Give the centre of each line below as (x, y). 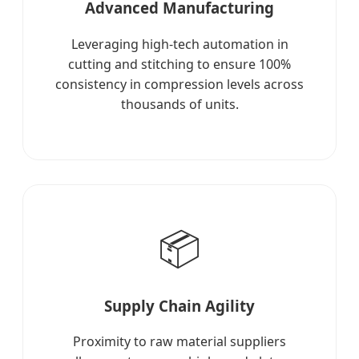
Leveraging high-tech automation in (179, 44)
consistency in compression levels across (179, 84)
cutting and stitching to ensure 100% (179, 64)
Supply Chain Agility (179, 305)
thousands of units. (179, 104)
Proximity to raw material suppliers (179, 342)
